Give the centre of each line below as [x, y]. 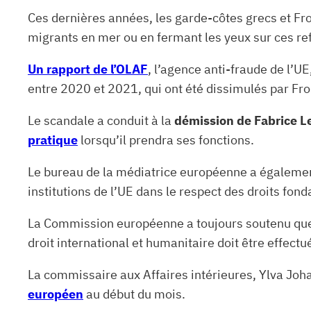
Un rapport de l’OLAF [88, 69]
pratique [53, 140]
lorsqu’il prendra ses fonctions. [166, 140]
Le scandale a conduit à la [101, 120]
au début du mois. [134, 294]
